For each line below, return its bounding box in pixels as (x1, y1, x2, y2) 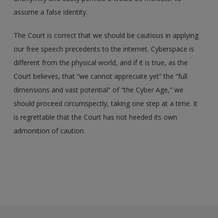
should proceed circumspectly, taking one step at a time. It (14, 98, 198, 108)
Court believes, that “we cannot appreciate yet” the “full (14, 71, 188, 81)
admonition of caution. (14, 126, 86, 135)
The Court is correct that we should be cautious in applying (14, 30, 199, 40)
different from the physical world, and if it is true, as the (14, 57, 188, 67)
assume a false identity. (14, 7, 88, 17)
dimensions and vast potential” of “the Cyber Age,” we (14, 85, 184, 94)
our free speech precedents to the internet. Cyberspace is (14, 44, 195, 54)
